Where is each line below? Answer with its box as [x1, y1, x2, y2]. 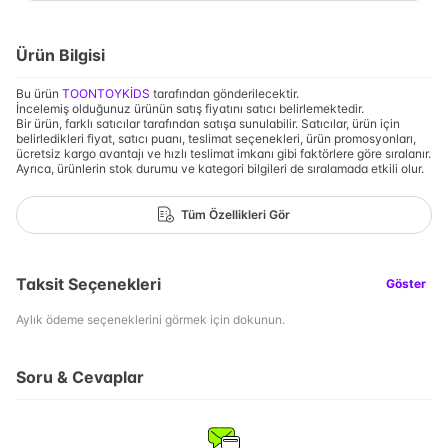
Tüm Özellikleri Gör [181, 207, 290, 222]
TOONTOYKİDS [62, 85, 150, 101]
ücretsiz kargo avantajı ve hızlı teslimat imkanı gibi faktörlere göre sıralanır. [16, 145, 431, 161]
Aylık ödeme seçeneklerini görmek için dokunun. [16, 311, 285, 327]
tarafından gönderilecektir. [150, 85, 299, 101]
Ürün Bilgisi [16, 45, 105, 65]
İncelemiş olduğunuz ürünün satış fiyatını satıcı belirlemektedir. [16, 100, 364, 116]
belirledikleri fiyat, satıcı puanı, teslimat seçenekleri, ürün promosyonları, [16, 130, 416, 146]
